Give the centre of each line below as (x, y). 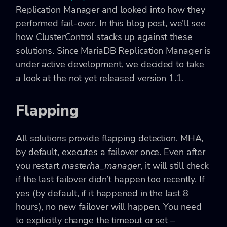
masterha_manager (101, 165)
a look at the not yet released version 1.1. (100, 78)
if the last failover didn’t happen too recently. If (110, 179)
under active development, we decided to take (110, 64)
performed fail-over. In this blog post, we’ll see (111, 23)
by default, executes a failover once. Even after (111, 152)
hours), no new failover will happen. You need (109, 206)
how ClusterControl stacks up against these (104, 37)
